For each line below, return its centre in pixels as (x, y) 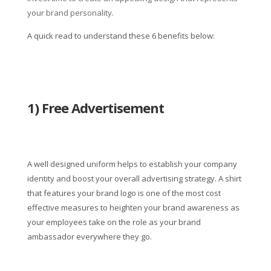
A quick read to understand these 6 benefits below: (121, 36)
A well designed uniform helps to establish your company (132, 164)
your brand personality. (70, 13)
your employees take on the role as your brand (114, 222)
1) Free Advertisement (95, 108)
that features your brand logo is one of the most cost (124, 193)
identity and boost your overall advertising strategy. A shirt (134, 178)
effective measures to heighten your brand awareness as (133, 207)
